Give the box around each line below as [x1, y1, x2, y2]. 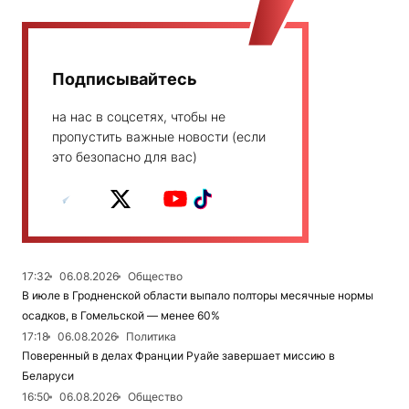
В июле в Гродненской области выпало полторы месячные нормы [22, 288, 373, 303]
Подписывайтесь [52, 69, 197, 89]
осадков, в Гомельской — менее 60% [22, 309, 220, 323]
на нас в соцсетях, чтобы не [52, 109, 225, 125]
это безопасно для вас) [52, 149, 197, 165]
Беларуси [22, 369, 74, 383]
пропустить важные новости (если [52, 129, 266, 145]
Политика [126, 330, 176, 344]
